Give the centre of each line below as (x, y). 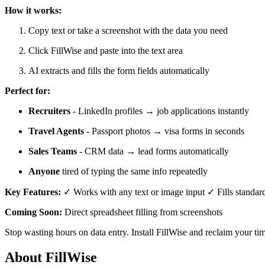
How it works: (33, 10)
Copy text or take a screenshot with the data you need (128, 30)
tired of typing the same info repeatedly (134, 171)
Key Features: (33, 192)
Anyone (44, 171)
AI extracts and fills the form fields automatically (119, 70)
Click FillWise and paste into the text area (106, 50)
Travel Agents (56, 131)
